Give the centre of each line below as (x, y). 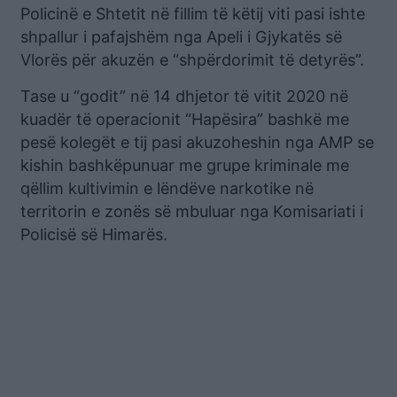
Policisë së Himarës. (94, 234)
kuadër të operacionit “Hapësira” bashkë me (185, 119)
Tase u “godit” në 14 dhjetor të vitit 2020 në (184, 96)
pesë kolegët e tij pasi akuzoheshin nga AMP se (197, 142)
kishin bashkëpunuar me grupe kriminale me (185, 165)
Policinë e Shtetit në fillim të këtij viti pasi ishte (193, 13)
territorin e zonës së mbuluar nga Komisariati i (192, 211)
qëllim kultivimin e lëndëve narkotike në (167, 188)
